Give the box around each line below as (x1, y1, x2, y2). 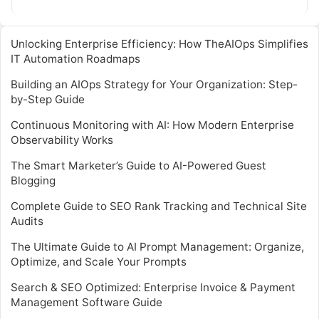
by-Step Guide (11, 93, 85, 107)
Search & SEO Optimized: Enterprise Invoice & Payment (11, 281, 296, 295)
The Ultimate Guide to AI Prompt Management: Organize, (11, 240, 304, 254)
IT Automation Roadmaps (11, 52, 140, 66)
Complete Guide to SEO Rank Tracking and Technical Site (11, 199, 307, 214)
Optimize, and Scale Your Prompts (11, 255, 187, 269)
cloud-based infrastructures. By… (26, 2, 199, 16)
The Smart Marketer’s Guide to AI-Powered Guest (11, 159, 266, 173)
